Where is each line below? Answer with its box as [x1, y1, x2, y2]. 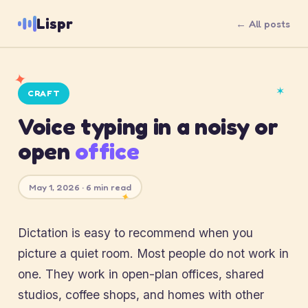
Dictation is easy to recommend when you [18, 225, 253, 240]
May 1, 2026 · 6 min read [29, 181, 131, 192]
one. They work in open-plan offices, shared [18, 267, 264, 281]
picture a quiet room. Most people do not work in [18, 246, 289, 261]
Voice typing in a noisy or [18, 112, 278, 140]
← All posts [236, 17, 290, 30]
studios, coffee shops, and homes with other [18, 287, 264, 302]
